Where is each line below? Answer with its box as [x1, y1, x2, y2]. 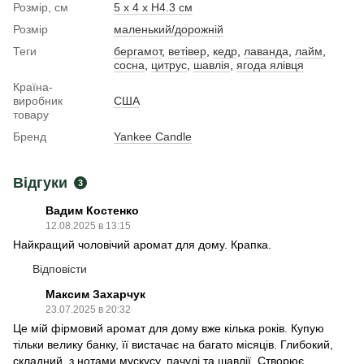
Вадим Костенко [45, 204, 139, 218]
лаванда [244, 45, 288, 58]
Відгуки [13, 175, 67, 192]
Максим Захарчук [45, 288, 145, 301]
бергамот [114, 45, 162, 58]
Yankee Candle [114, 130, 192, 144]
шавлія [193, 58, 230, 72]
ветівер [168, 45, 206, 58]
